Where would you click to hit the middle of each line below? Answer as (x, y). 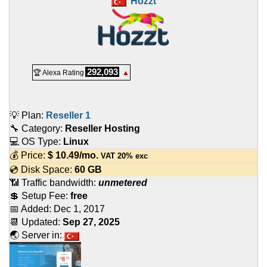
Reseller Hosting (103, 129)
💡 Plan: (28, 116)
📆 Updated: (36, 222)
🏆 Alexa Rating (59, 73)
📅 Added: (32, 209)
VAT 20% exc (123, 156)
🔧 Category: (37, 129)
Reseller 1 (68, 116)
